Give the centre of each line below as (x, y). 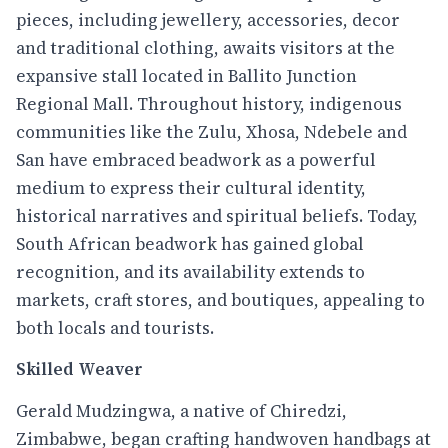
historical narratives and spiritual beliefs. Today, (217, 215)
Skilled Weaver (79, 369)
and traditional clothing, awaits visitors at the (205, 47)
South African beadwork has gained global (190, 243)
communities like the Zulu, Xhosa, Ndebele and (211, 131)
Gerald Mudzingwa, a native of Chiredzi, (181, 410)
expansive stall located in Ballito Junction (186, 75)
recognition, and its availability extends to (190, 271)
